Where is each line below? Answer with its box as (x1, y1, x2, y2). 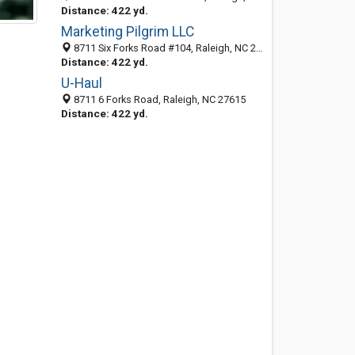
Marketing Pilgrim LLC (60, 24, 194, 40)
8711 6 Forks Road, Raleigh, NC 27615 (71, 94, 246, 105)
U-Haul (60, 75, 102, 91)
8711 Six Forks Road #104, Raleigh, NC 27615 (71, 42, 256, 54)
